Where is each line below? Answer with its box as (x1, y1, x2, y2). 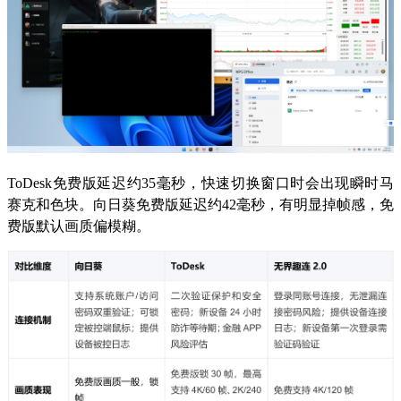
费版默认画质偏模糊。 (7, 218, 150, 234)
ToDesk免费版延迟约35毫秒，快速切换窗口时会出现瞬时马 (7, 175, 394, 191)
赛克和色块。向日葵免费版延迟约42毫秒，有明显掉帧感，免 (7, 196, 394, 212)
